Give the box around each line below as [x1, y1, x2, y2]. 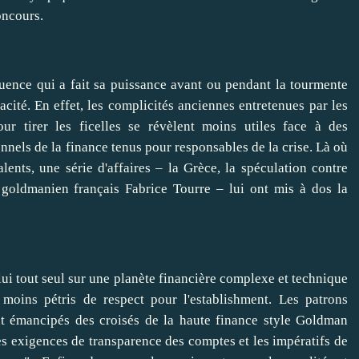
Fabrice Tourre [125, 181, 212, 197]
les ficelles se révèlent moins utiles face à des [47, 119, 348, 135]
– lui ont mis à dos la [211, 181, 349, 197]
